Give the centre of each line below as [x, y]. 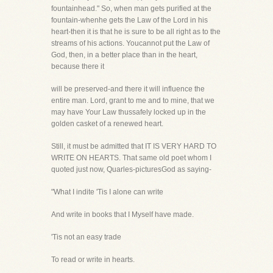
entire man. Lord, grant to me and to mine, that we [133, 101]
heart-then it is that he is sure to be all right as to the [136, 32]
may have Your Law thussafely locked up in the [129, 112]
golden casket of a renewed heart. [107, 124]
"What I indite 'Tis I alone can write [107, 192]
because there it [78, 66]
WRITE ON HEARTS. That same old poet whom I [131, 158]
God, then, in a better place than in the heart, [124, 55]
